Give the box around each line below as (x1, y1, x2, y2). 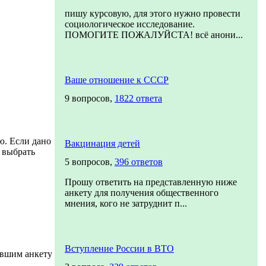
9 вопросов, (65, 93, 115, 103)
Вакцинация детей (65, 138, 140, 148)
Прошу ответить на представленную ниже (65, 177, 237, 187)
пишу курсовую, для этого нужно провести (65, 8, 240, 18)
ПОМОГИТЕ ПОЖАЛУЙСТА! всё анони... (65, 30, 243, 40)
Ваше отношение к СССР (65, 75, 169, 85)
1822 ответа (115, 93, 162, 103)
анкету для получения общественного (65, 188, 218, 198)
